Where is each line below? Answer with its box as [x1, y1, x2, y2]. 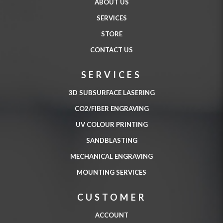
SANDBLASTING [86, 136, 137, 145]
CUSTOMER [77, 192, 146, 203]
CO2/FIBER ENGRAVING [74, 105, 149, 113]
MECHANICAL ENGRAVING [70, 152, 153, 161]
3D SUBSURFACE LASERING [68, 89, 155, 97]
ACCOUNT [95, 211, 128, 220]
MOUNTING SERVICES [77, 168, 146, 177]
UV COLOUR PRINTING [75, 120, 148, 129]
